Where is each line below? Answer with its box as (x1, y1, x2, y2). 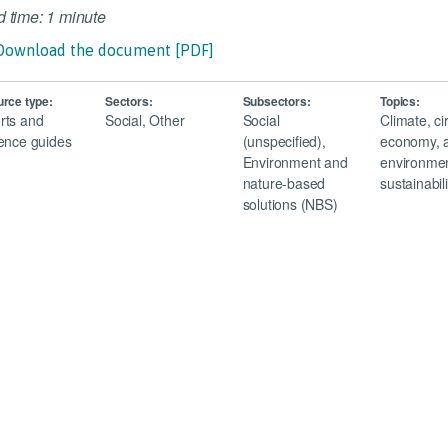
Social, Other (105, 110, 185, 130)
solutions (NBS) (242, 194, 338, 214)
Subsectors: (242, 92, 311, 110)
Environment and (242, 152, 348, 172)
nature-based (242, 173, 326, 193)
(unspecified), (242, 131, 326, 151)
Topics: (380, 92, 420, 110)
